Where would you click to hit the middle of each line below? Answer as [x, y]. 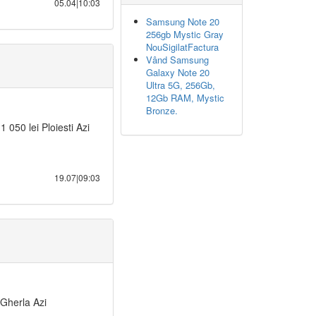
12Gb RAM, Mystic [185, 98]
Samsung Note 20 [183, 22]
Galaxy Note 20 [178, 72]
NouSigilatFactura [182, 47]
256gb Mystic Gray [185, 34]
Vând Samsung [177, 60]
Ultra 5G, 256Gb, [181, 85]
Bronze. [162, 110]
